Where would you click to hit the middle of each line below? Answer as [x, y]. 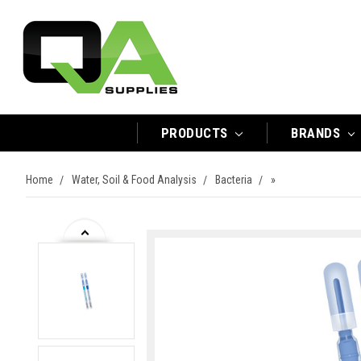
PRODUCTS [196, 133]
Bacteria [234, 180]
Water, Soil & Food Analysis [134, 180]
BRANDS [317, 133]
